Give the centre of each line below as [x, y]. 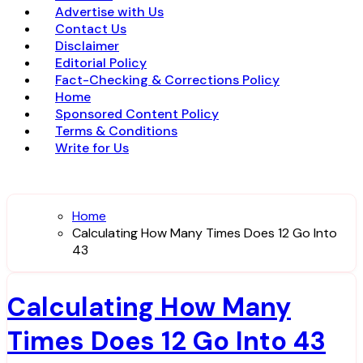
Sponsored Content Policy [137, 114]
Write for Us [92, 148]
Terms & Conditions [116, 131]
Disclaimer [87, 46]
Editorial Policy [101, 63]
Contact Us [91, 29]
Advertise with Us [109, 12]
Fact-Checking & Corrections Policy [167, 80]
